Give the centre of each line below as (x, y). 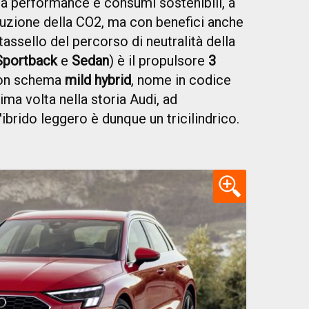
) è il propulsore (159, 61)
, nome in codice (181, 80)
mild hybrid (98, 80)
